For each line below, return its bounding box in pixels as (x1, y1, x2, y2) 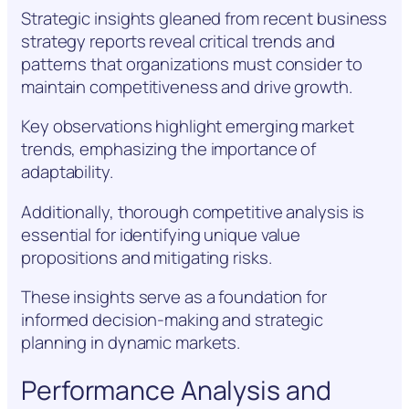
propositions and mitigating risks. (21, 245, 272, 269)
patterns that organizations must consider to (21, 51, 362, 76)
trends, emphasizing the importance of (21, 137, 317, 162)
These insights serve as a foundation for (21, 285, 327, 309)
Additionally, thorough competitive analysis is (21, 199, 365, 224)
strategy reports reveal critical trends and (21, 28, 335, 53)
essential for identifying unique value (21, 222, 301, 246)
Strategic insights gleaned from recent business (21, 5, 388, 30)
